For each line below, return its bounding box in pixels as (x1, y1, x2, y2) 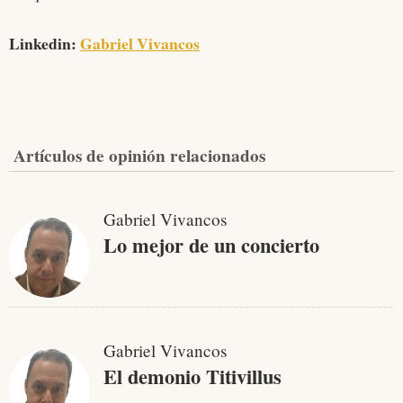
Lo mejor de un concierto (103, 230, 319, 261)
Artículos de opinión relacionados (13, 143, 265, 169)
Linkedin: (9, 31, 80, 56)
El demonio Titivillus (103, 362, 282, 392)
